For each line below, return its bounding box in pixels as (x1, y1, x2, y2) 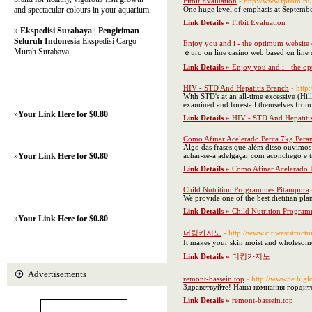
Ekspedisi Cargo (80, 36, 136, 46)
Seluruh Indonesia (14, 36, 80, 46)
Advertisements (28, 269, 86, 279)
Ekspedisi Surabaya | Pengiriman (20, 26, 139, 36)
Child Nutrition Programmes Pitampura (183, 185, 309, 194)
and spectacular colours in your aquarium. (14, 5, 151, 15)
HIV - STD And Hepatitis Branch (183, 84, 289, 92)
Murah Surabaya (14, 47, 69, 56)
